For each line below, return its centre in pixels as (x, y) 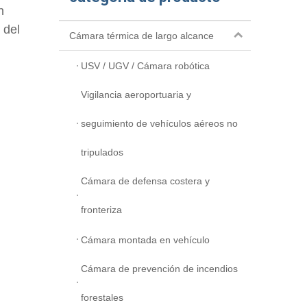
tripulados (102, 152)
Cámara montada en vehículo (145, 240)
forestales (102, 297)
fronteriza (101, 210)
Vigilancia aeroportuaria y (136, 95)
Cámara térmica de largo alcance (142, 36)
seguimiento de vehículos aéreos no (159, 124)
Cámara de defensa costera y (145, 181)
